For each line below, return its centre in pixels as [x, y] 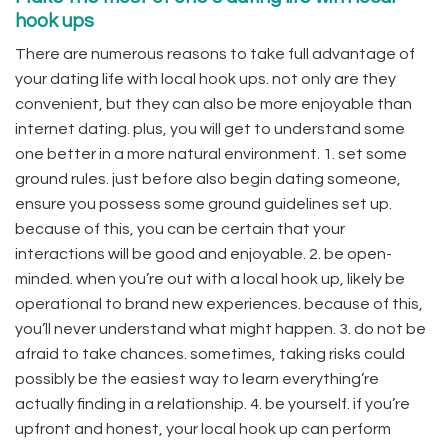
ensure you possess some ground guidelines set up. [203, 204]
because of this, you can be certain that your [180, 229]
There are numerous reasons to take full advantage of [215, 54]
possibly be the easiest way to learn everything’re [197, 379]
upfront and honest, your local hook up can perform [203, 429]
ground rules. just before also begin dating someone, [208, 179]
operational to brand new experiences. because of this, [219, 304]
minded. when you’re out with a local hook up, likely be [210, 279]
